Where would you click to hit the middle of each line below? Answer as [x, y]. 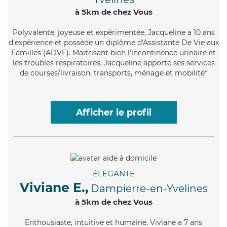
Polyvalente [33, 32]
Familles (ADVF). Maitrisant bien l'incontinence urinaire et [113, 52]
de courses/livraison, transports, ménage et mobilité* [113, 73]
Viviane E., [54, 187]
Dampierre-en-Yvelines [149, 188]
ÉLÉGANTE [113, 173]
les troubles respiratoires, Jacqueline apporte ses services [113, 63]
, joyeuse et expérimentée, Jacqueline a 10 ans [134, 32]
